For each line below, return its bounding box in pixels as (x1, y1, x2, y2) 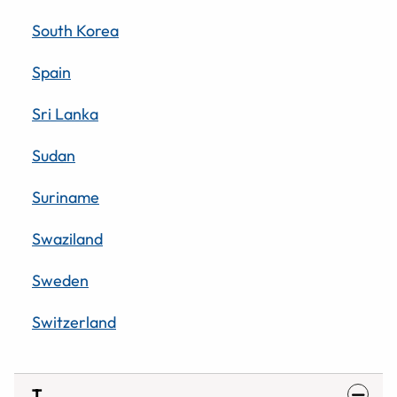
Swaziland (32, 228, 103, 249)
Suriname (32, 186, 99, 207)
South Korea (32, 19, 119, 41)
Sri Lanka (32, 103, 98, 124)
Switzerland (32, 311, 116, 332)
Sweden (32, 269, 89, 291)
